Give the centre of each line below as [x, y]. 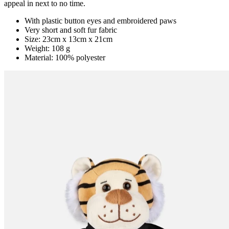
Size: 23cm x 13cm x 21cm [68, 39]
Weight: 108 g [47, 48]
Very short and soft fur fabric [71, 30]
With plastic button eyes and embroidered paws [100, 20]
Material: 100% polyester [65, 57]
